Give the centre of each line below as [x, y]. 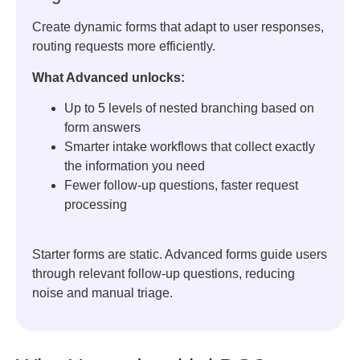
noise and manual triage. [102, 293]
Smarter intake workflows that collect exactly [190, 146]
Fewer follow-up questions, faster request [181, 185]
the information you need [135, 166]
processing [96, 204]
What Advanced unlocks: [108, 77]
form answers [102, 127]
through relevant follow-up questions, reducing [164, 274]
